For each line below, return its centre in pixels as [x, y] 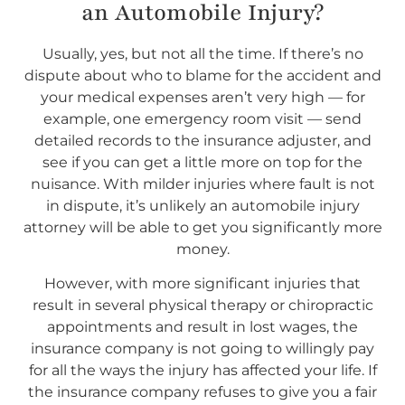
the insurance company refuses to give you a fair [202, 392]
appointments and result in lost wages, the [202, 327]
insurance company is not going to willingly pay [202, 349]
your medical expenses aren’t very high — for [202, 97]
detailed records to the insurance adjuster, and [202, 140]
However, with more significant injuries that [202, 284]
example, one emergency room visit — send [202, 118]
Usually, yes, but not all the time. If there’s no [202, 53]
